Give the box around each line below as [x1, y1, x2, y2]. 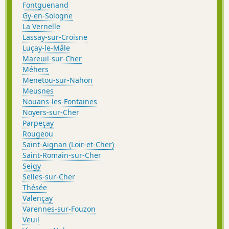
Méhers [22, 64, 49, 75]
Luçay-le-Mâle [22, 43, 70, 53]
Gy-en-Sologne [22, 11, 73, 21]
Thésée [22, 182, 47, 193]
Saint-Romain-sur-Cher [22, 150, 101, 161]
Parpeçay [22, 118, 54, 128]
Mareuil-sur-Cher [22, 54, 82, 64]
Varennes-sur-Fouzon [22, 204, 96, 214]
